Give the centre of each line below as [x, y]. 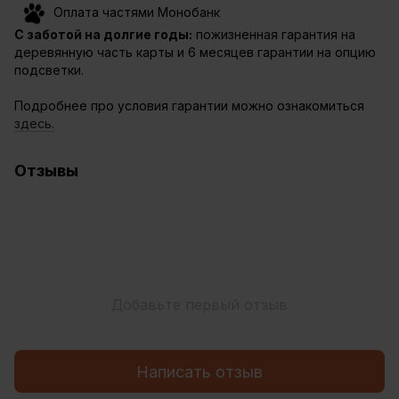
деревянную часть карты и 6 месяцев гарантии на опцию [195, 53]
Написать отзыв [199, 371]
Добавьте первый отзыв [199, 305]
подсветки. [49, 70]
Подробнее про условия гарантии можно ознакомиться [189, 106]
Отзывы [46, 171]
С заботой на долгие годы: [103, 35]
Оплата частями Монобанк [133, 12]
